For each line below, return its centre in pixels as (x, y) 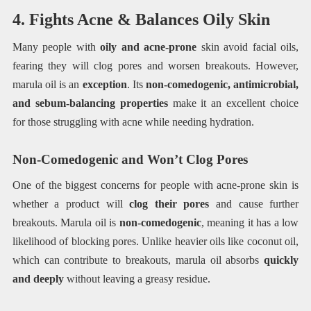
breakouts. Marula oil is (66, 222)
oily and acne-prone (151, 47)
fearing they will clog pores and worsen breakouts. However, (155, 66)
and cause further (254, 203)
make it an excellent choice (233, 103)
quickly (281, 260)
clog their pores (169, 203)
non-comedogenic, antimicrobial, (222, 85)
